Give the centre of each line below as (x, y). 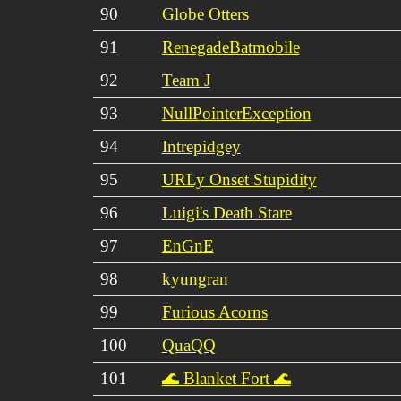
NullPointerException (236, 113)
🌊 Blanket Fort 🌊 (226, 378)
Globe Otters (205, 13)
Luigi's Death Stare (226, 212)
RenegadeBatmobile (230, 47)
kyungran (195, 278)
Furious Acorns (214, 311)
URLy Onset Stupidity (239, 179)
